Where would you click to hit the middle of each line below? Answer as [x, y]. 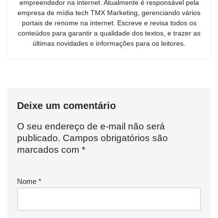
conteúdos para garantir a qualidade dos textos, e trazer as [109, 33]
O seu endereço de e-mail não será [91, 127]
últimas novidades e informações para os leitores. [109, 44]
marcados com [49, 150]
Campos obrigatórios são [115, 138]
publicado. [39, 138]
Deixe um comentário [66, 106]
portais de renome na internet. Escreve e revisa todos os [109, 23]
